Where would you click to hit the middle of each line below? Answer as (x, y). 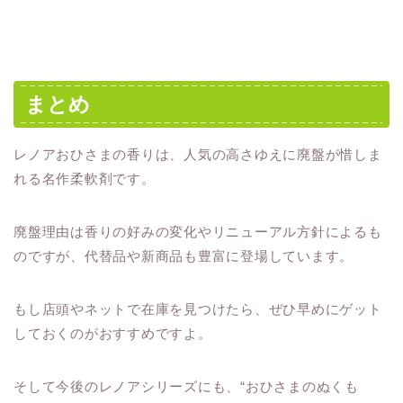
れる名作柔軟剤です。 (85, 178)
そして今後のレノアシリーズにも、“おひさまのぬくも (187, 386)
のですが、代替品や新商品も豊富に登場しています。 (184, 255)
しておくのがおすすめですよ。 (113, 333)
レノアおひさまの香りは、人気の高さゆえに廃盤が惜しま (198, 154)
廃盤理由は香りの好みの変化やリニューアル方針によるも (198, 231)
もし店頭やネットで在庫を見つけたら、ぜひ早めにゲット (198, 309)
